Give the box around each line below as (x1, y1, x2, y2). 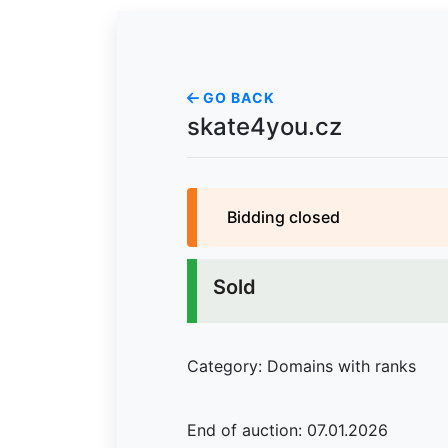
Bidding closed (227, 207, 340, 227)
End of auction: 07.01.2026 (187, 420, 388, 440)
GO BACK (199, 89, 276, 106)
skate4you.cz (187, 112, 342, 141)
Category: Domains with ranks (187, 356, 416, 376)
